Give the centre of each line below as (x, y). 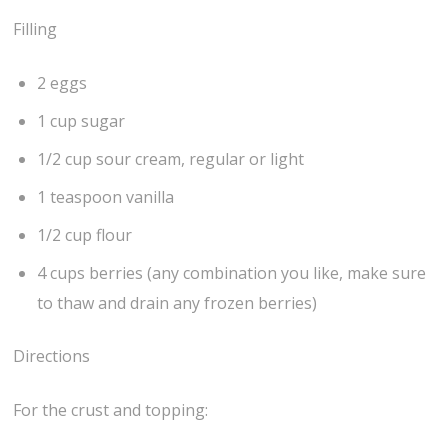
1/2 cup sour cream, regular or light (171, 159)
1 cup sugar (81, 121)
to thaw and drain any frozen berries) (177, 303)
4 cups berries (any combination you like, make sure (232, 273)
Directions (52, 355)
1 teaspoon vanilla (106, 197)
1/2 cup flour (85, 235)
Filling (35, 29)
